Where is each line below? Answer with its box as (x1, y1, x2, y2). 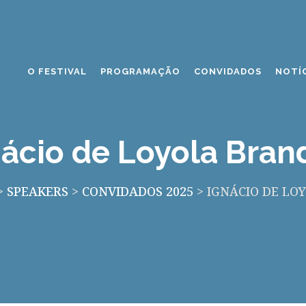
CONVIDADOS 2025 (82, 183, 193, 199)
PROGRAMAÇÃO (100, 66, 180, 76)
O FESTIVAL (27, 66, 87, 76)
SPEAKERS (7, 183, 68, 199)
